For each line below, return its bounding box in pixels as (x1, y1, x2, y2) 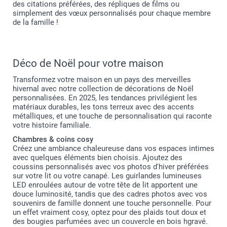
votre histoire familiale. (13, 121, 91, 130)
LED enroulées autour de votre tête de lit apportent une (13, 180, 198, 190)
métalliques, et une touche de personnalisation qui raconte (13, 111, 212, 121)
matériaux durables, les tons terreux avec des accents (13, 102, 194, 112)
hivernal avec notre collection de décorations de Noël (13, 84, 194, 94)
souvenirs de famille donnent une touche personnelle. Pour (13, 199, 211, 208)
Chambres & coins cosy (13, 135, 93, 144)
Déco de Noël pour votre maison (13, 57, 164, 70)
